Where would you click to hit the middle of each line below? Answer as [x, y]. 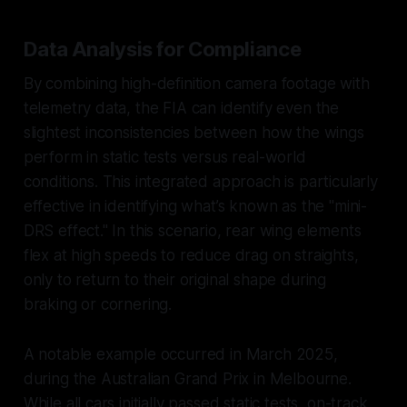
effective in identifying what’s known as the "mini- [195, 206]
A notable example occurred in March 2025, [180, 354]
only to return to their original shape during [175, 279]
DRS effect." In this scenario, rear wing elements [192, 230]
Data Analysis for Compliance [162, 49]
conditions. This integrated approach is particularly [200, 181]
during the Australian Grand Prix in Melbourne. [187, 378]
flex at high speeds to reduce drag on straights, [191, 255]
